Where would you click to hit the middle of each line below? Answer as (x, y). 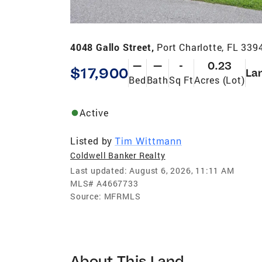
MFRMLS (122, 196)
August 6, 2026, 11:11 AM (182, 170)
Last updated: (99, 170)
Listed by (92, 140)
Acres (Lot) (219, 80)
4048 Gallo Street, (114, 47)
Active (94, 112)
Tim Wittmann (148, 141)
